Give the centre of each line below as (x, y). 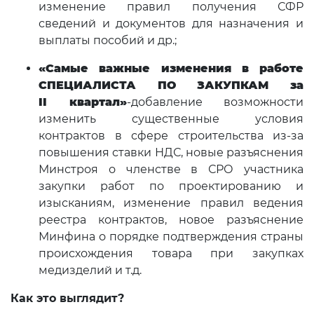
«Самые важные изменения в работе (171, 69)
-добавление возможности (215, 102)
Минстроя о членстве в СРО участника (171, 170)
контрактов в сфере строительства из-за (171, 136)
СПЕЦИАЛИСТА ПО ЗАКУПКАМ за (171, 86)
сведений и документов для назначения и (171, 24)
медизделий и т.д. (90, 271)
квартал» (87, 102)
